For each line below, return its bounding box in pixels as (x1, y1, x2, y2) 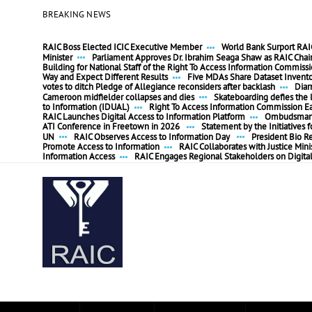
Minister (42, 52, 72, 64)
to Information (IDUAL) (42, 102, 130, 114)
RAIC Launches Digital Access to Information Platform (42, 112, 245, 123)
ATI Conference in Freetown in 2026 (42, 122, 182, 134)
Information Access (42, 152, 115, 163)
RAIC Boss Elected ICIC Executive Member (42, 42, 202, 54)
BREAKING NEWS (42, 10, 111, 21)
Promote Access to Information (42, 141, 159, 153)
